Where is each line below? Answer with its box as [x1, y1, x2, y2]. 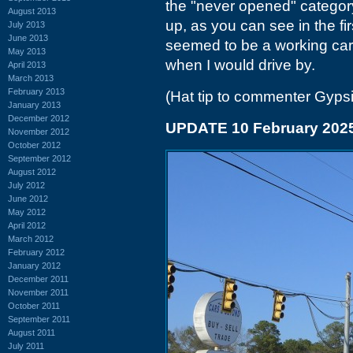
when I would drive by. [165, 57, 315, 73]
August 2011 [8, 327, 55, 337]
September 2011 [8, 314, 70, 324]
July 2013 [8, 19, 45, 29]
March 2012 [8, 233, 54, 243]
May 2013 [8, 46, 46, 56]
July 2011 [8, 340, 44, 351]
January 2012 [8, 260, 61, 270]
